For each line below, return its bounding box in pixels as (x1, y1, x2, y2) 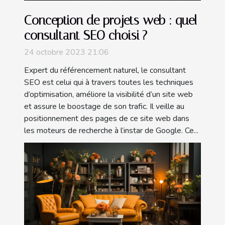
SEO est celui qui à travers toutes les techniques (24, 77, 193, 88)
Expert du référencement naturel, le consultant (24, 65, 186, 76)
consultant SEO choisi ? (24, 28, 147, 43)
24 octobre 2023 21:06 (24, 47, 109, 58)
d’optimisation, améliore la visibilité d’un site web (24, 89, 193, 100)
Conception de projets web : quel (24, 13, 197, 28)
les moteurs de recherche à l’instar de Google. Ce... (24, 125, 198, 137)
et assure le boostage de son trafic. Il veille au (24, 101, 184, 113)
